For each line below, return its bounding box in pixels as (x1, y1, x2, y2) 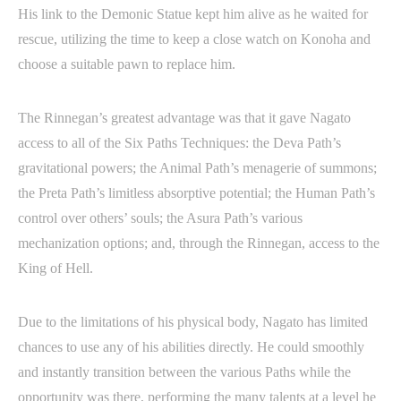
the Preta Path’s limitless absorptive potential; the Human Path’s (18, 185, 375, 200)
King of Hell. (18, 260, 97, 276)
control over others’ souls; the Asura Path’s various (18, 210, 303, 226)
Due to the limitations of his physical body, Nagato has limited (18, 314, 368, 329)
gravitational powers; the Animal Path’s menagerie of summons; (18, 160, 377, 175)
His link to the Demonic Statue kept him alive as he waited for (18, 6, 368, 21)
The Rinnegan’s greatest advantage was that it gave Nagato (18, 110, 351, 125)
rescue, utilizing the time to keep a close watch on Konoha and (18, 31, 371, 47)
